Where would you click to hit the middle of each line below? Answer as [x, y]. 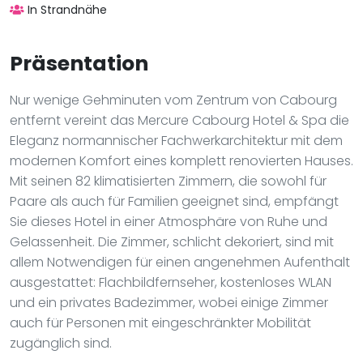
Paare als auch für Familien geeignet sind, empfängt [174, 201]
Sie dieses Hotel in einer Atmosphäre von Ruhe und [169, 221]
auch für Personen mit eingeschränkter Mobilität [160, 322]
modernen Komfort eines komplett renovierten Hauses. [181, 160]
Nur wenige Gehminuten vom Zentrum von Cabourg [173, 100]
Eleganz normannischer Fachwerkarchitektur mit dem [176, 140]
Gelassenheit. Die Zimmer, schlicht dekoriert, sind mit [172, 241]
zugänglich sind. [61, 343]
